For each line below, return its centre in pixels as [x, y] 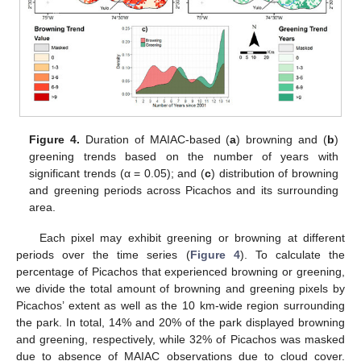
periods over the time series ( [103, 254]
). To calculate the [293, 254]
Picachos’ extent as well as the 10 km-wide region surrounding [180, 305]
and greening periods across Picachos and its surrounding [184, 190]
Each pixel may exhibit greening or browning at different [192, 237]
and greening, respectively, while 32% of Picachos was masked [180, 339]
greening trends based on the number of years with [184, 156]
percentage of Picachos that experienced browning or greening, [180, 271]
